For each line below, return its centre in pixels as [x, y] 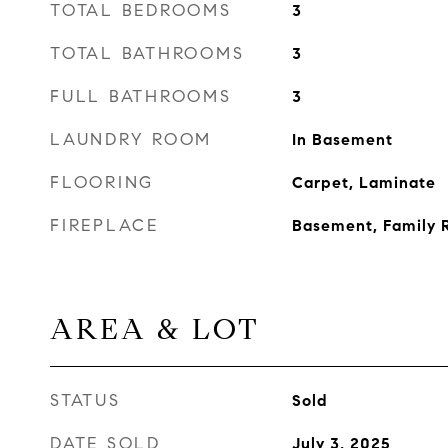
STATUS [85, 400]
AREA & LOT [155, 329]
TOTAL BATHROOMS [147, 53]
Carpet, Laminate [363, 182]
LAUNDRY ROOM [131, 139]
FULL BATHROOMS [141, 96]
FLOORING [102, 182]
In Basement [342, 139]
